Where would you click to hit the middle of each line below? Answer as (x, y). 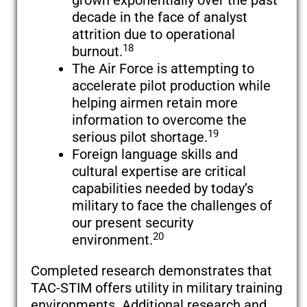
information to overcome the (159, 120)
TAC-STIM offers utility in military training (157, 288)
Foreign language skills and (155, 155)
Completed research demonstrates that (151, 271)
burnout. (97, 52)
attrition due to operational (153, 35)
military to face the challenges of (172, 206)
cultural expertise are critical (159, 172)
